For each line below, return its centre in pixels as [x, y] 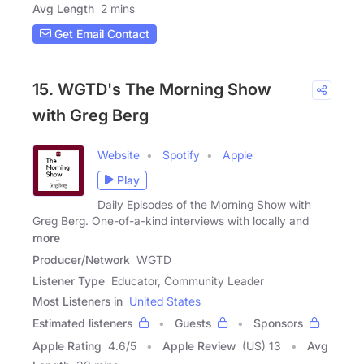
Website [119, 154]
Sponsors [278, 323]
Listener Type [69, 281]
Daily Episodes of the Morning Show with [204, 204]
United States [165, 301]
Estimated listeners [82, 323]
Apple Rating [67, 346]
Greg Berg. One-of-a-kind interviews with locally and [171, 220]
